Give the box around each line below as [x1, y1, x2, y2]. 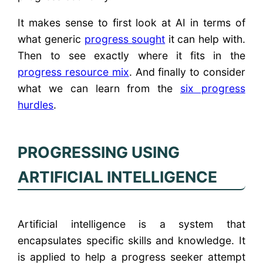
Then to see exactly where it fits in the [18, 49, 245, 62]
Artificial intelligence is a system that [18, 217, 245, 230]
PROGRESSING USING [18, 142, 180, 161]
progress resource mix [18, 66, 129, 79]
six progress [180, 82, 245, 95]
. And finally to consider [129, 66, 245, 79]
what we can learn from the [18, 82, 180, 95]
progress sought [84, 33, 166, 46]
